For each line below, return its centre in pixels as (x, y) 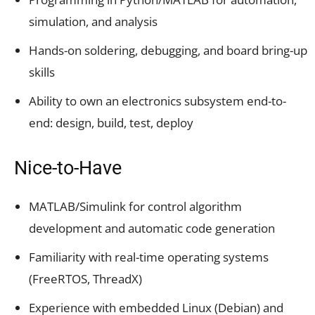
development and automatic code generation (152, 228)
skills (42, 72)
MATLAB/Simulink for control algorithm (135, 206)
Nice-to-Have (68, 168)
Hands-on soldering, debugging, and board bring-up (168, 50)
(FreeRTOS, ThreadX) (85, 278)
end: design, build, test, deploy (111, 122)
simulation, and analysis (93, 21)
